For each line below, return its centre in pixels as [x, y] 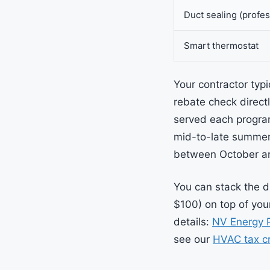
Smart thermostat [221, 45]
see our [193, 239]
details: [193, 222]
